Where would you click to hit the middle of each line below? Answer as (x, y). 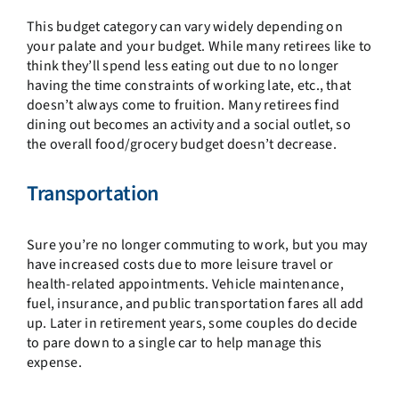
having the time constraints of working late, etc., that (189, 85)
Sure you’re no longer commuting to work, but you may (197, 245)
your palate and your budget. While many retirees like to (199, 46)
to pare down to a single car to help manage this (174, 343)
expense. (54, 363)
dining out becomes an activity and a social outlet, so (188, 124)
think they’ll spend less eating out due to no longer (183, 65)
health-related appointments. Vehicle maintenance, (185, 285)
